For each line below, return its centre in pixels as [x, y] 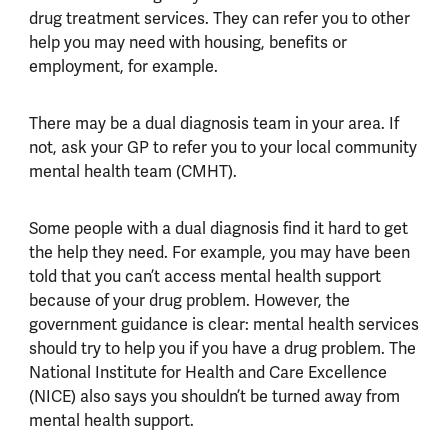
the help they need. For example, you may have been [219, 252]
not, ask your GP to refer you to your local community [222, 147]
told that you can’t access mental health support [204, 276]
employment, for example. [123, 66]
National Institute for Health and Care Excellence [207, 372]
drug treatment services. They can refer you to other [219, 18]
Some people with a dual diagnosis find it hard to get [218, 228]
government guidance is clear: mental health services [223, 324]
